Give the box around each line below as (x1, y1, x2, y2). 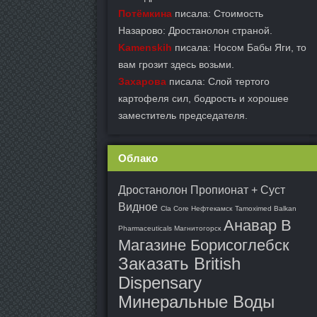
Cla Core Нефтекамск (161, 204, 232, 212)
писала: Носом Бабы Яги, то (172, 42, 306, 53)
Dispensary (118, 273, 202, 292)
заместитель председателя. (118, 110, 248, 121)
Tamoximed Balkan (235, 204, 296, 212)
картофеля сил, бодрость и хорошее (118, 93, 289, 104)
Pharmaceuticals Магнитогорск (118, 224, 221, 232)
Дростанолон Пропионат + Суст (118, 184, 285, 196)
